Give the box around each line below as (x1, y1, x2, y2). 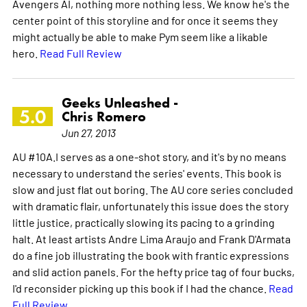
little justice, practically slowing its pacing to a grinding (12, 214, 275, 229)
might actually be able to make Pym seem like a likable (12, 29, 268, 43)
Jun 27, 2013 (61, 125, 116, 139)
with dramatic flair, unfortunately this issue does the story (12, 198, 288, 212)
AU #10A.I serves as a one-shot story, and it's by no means (12, 149, 286, 163)
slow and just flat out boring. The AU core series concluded (12, 182, 293, 196)
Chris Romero (61, 108, 146, 125)
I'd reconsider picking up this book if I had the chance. (12, 280, 269, 295)
